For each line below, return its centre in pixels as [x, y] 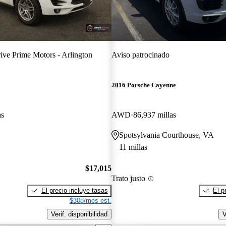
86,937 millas [154, 115]
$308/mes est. [90, 200]
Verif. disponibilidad [79, 214]
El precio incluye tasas [74, 190]
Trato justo [128, 179]
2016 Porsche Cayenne [144, 85]
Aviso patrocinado [140, 54]
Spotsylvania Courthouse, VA [166, 135]
